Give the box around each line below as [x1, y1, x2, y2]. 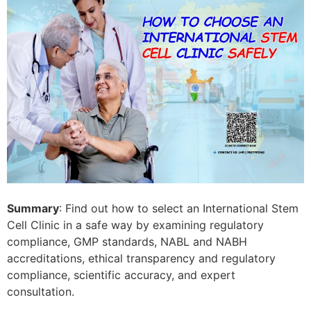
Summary [7, 201, 59, 216]
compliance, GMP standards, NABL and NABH [7, 235, 247, 249]
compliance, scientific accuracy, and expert [7, 268, 235, 283]
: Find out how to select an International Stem [59, 201, 299, 216]
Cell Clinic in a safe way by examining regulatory [7, 218, 264, 233]
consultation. [7, 285, 74, 299]
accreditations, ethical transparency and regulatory [7, 251, 276, 266]
